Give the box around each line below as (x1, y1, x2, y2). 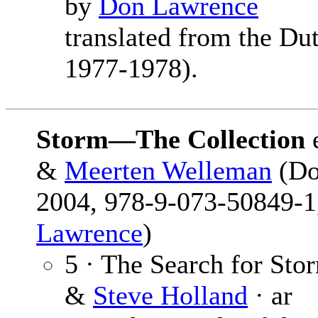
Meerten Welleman (65, 155, 272, 186)
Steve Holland (93, 280, 248, 311)
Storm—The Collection (36, 124, 305, 155)
